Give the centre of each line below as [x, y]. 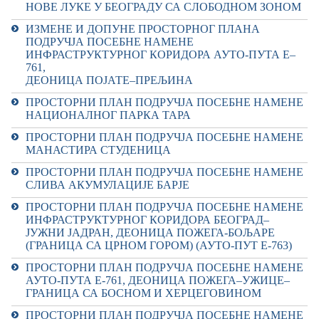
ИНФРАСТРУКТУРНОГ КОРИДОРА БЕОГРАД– [147, 220]
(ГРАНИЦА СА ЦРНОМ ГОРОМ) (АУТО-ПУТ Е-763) [159, 245]
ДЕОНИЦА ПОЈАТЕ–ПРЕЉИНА [109, 80]
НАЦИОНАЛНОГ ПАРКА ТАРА [108, 115]
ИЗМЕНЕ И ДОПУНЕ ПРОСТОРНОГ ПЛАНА [143, 29]
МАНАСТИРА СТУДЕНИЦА [98, 150]
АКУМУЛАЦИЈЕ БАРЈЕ [129, 185]
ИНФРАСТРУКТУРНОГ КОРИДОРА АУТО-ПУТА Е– [161, 54]
